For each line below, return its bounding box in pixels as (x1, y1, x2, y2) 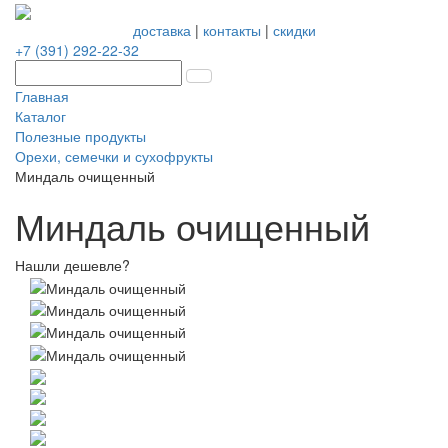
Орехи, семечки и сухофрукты (15, 146, 213, 167)
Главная (15, 86, 69, 107)
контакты (202, 20, 261, 41)
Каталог (15, 106, 66, 127)
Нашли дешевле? (15, 255, 130, 276)
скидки (272, 20, 316, 41)
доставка (132, 20, 191, 41)
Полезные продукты (15, 126, 146, 147)
